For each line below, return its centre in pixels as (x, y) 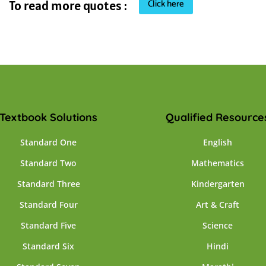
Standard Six (48, 246)
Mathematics (218, 163)
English (218, 142)
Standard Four (48, 205)
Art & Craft (218, 205)
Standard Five (48, 225)
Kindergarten (218, 184)
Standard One (48, 142)
